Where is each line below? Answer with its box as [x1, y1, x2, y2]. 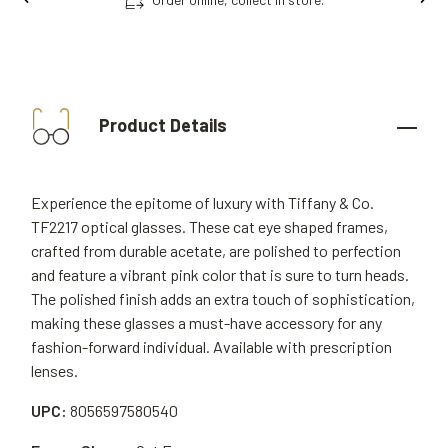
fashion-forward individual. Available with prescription [31, 337, 392, 356]
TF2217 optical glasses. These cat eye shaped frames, [31, 217, 388, 236]
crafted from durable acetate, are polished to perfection [31, 241, 401, 260]
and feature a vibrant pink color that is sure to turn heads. [31, 265, 409, 284]
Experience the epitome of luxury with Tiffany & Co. [31, 193, 374, 212]
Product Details [95, 113, 227, 136]
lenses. [31, 361, 78, 380]
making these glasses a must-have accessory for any [31, 313, 382, 332]
